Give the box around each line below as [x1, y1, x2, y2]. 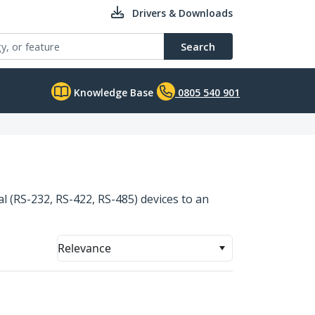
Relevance [58, 240, 111, 256]
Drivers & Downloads [132, 6, 233, 20]
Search [181, 39, 215, 53]
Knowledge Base [71, 86, 153, 99]
